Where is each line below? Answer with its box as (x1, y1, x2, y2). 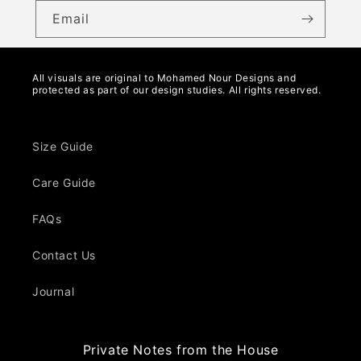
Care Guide (32, 175, 96, 189)
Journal (32, 284, 75, 298)
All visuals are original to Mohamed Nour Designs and (32, 71, 297, 84)
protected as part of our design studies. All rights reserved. (32, 83, 322, 96)
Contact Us (32, 247, 96, 262)
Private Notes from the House (82, 341, 279, 358)
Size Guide (32, 139, 93, 153)
